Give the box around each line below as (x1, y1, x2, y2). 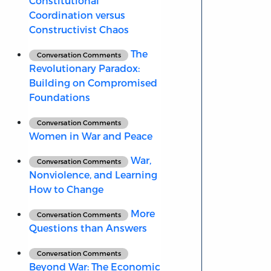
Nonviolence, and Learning (28, 169, 157, 181)
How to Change (28, 183, 103, 195)
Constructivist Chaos (28, 24, 129, 36)
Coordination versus (28, 9, 125, 21)
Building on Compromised (28, 77, 157, 89)
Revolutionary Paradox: (28, 62, 140, 74)
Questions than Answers (28, 222, 147, 234)
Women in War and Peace (28, 130, 152, 142)
